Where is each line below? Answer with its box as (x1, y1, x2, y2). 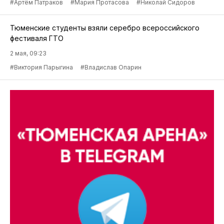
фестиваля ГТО (10, 34, 63, 43)
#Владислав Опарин (80, 63, 141, 71)
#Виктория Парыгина (10, 63, 73, 71)
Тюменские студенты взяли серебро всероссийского (10, 23, 199, 32)
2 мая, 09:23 (10, 49, 46, 57)
